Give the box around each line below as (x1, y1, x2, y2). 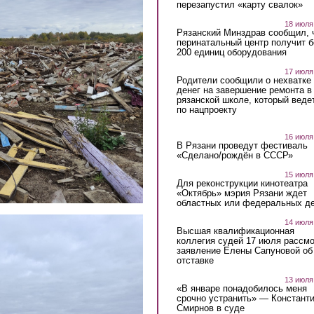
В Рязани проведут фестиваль (176, 139, 308, 151)
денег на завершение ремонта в (176, 85, 312, 96)
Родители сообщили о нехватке (176, 75, 311, 86)
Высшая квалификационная (176, 225, 294, 236)
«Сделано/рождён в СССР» (176, 149, 293, 161)
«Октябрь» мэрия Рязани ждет (176, 187, 307, 198)
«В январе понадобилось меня (176, 282, 307, 294)
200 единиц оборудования (176, 47, 287, 58)
